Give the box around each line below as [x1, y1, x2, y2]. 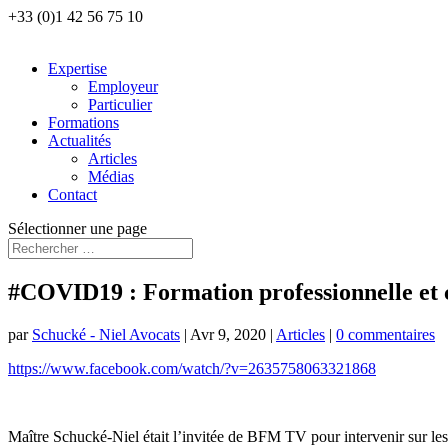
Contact [48, 186, 97, 203]
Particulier [88, 96, 152, 113]
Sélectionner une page [8, 220, 147, 237]
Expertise [48, 60, 107, 77]
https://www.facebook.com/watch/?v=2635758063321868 [8, 359, 376, 377]
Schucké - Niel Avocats [32, 325, 180, 343]
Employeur [88, 78, 158, 95]
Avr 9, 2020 [190, 325, 266, 343]
